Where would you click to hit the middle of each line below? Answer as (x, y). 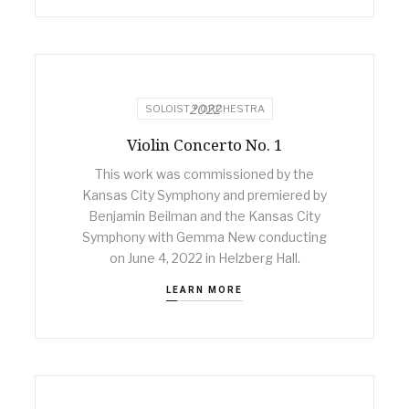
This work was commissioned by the (204, 173)
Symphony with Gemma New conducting (204, 236)
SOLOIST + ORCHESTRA (204, 108)
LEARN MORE (204, 289)
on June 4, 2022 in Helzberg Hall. (204, 257)
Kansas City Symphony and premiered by (204, 194)
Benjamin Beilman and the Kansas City (204, 215)
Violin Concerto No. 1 (204, 144)
